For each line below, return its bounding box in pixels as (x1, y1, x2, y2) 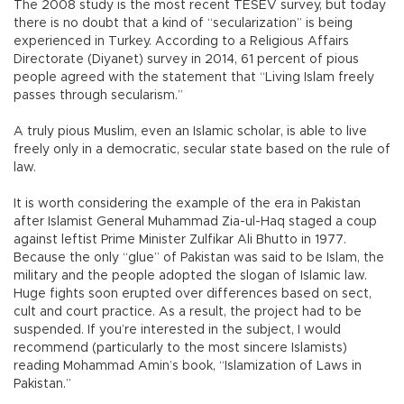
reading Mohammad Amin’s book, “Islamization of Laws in (14, 360, 362, 373)
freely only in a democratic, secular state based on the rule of (14, 143, 390, 157)
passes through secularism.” (14, 89, 183, 103)
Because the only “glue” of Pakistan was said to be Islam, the (14, 252, 384, 265)
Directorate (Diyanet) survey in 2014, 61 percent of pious (14, 53, 359, 67)
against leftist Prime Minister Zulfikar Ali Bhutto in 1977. (14, 234, 346, 247)
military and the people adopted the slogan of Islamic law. (14, 270, 367, 283)
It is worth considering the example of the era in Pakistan (14, 197, 361, 211)
